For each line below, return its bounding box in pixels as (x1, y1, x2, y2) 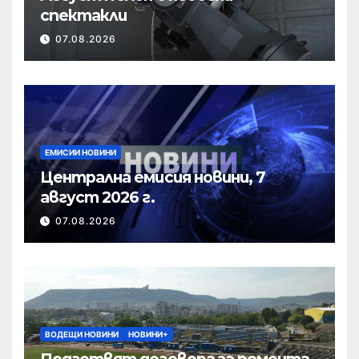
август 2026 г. (40, 188, 155, 208)
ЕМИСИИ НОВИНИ (45, 147, 116, 158)
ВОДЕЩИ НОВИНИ (45, 329, 119, 340)
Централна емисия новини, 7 (40, 167, 266, 188)
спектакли (40, 6, 127, 26)
